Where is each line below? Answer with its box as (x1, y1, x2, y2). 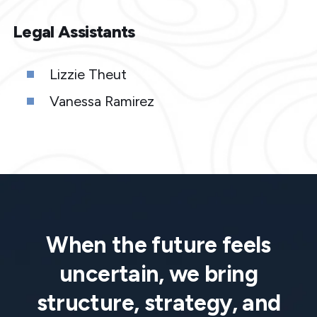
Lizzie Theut (49, 65, 127, 83)
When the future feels (46, 231, 271, 258)
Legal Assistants (12, 21, 135, 42)
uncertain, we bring (59, 260, 258, 287)
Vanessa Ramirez (49, 92, 154, 110)
